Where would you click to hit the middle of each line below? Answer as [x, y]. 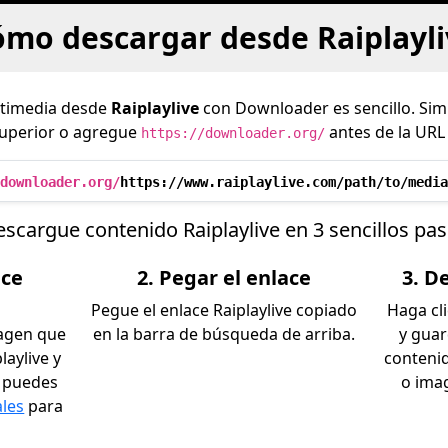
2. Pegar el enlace [223, 277]
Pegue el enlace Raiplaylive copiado [223, 310]
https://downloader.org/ [232, 133]
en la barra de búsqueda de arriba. [223, 334]
